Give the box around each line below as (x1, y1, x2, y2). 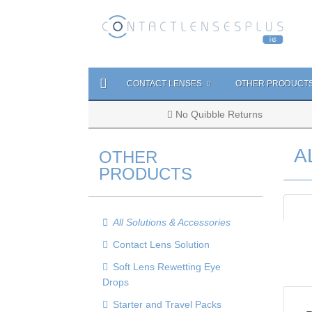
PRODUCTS (99, 164, 192, 183)
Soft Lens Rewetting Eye (113, 261, 221, 272)
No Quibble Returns (173, 109, 263, 120)
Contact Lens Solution (113, 239, 210, 250)
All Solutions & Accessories (113, 217, 231, 228)
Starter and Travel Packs (113, 299, 221, 310)
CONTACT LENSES (127, 79, 204, 88)
